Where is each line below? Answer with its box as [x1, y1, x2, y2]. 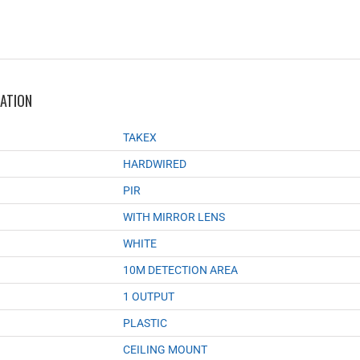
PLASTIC [123, 316, 167, 329]
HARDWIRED [123, 157, 186, 170]
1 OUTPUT [123, 289, 174, 303]
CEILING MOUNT [123, 342, 207, 356]
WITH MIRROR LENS [123, 210, 225, 223]
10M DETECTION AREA [123, 263, 238, 276]
